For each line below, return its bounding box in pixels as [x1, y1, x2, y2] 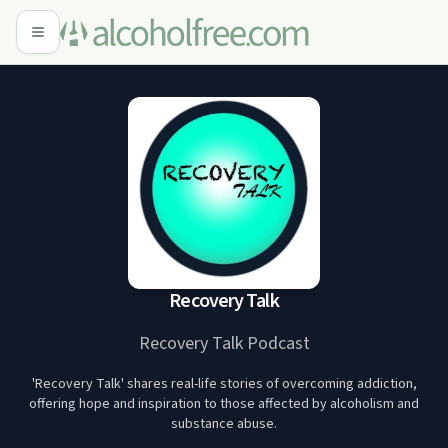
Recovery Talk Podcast [138, 331, 310, 356]
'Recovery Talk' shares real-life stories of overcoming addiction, [31, 374, 417, 394]
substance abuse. [171, 414, 277, 434]
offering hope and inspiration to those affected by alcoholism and [29, 394, 419, 414]
